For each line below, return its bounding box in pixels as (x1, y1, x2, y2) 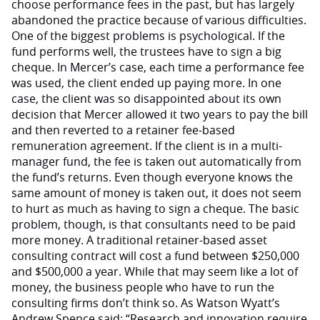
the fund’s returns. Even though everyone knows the (11, 169, 293, 185)
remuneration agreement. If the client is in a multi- (11, 138, 282, 154)
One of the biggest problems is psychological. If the (11, 28, 285, 44)
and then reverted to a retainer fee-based (11, 122, 235, 138)
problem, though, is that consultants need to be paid (11, 216, 296, 232)
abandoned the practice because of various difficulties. (11, 12, 306, 28)
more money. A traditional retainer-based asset (11, 232, 267, 248)
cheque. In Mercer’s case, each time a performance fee (11, 59, 304, 75)
